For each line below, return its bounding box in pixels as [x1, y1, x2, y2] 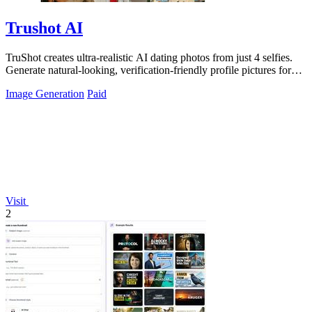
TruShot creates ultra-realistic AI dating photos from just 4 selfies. [6, 51, 292, 63]
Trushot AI [6, 18, 83, 37]
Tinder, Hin [6, 76, 56, 88]
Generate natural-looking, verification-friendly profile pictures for [6, 63, 291, 76]
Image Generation [6, 87, 84, 100]
